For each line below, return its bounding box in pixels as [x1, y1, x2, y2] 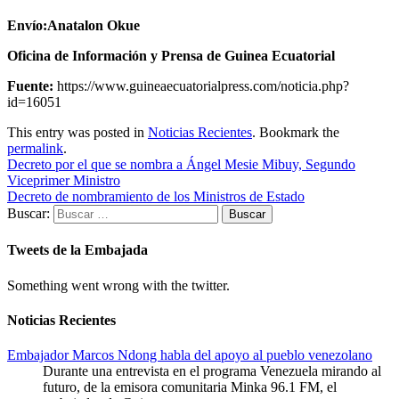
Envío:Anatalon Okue [7, 18, 140, 33]
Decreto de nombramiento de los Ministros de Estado [7, 189, 305, 204]
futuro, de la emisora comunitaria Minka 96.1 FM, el [43, 379, 337, 395]
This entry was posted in [7, 125, 148, 140]
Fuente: [7, 78, 53, 94]
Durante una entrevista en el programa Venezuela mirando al [43, 363, 381, 379]
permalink [7, 141, 63, 156]
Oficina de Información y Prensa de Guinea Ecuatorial [7, 48, 335, 63]
